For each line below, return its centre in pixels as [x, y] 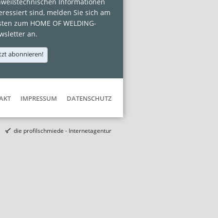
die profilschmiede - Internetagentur [63, 130]
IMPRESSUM [39, 99]
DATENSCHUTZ [89, 99]
